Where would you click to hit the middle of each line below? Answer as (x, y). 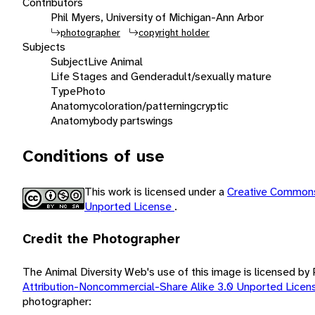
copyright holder (174, 32)
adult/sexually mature (219, 76)
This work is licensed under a (156, 191)
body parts (120, 120)
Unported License (129, 206)
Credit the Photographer (101, 239)
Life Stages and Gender (109, 76)
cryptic (212, 105)
